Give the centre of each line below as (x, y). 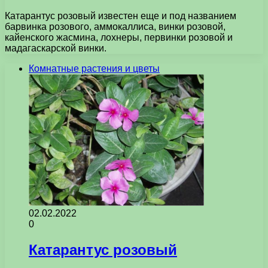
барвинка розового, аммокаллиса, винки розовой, (115, 26)
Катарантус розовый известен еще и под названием (121, 16)
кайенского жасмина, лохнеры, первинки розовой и (119, 37)
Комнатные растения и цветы (94, 68)
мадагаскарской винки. (56, 48)
